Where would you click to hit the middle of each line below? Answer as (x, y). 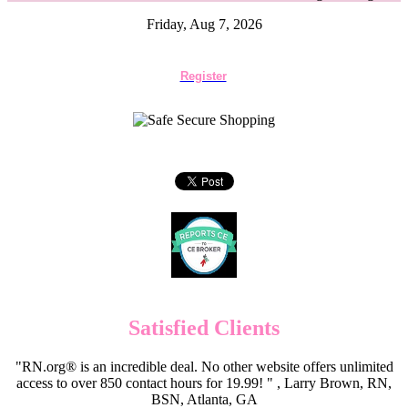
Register (203, 76)
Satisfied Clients (204, 327)
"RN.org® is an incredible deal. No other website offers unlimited (204, 366)
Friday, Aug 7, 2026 (204, 24)
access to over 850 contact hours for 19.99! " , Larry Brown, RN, (204, 382)
